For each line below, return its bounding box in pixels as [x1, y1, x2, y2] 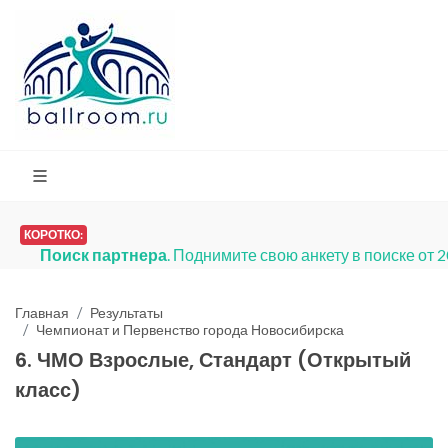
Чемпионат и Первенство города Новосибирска [36, 321, 344, 338]
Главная [15, 304, 69, 321]
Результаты [90, 304, 163, 321]
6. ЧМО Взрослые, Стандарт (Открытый [15, 346, 411, 374]
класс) [15, 376, 81, 404]
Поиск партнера [40, 245, 167, 264]
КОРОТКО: [24, 227, 83, 242]
